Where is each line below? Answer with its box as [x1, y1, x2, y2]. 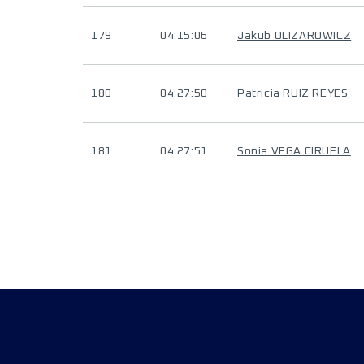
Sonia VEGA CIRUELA [237, 145, 351, 157]
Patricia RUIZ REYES [237, 88, 349, 99]
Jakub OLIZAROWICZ [237, 30, 352, 41]
